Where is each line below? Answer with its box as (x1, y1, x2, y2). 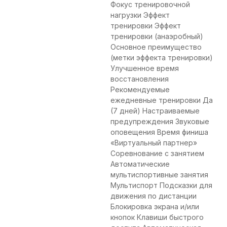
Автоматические (110, 160, 170, 169)
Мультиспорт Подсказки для (110, 181, 212, 190)
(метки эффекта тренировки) (110, 53, 213, 62)
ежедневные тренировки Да (110, 96, 213, 105)
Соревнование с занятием (110, 149, 204, 158)
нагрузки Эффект (110, 11, 170, 20)
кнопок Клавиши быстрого (110, 213, 204, 222)
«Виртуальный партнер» (110, 138, 197, 147)
